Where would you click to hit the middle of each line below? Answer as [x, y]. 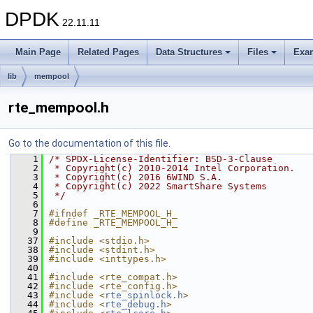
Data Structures [189, 52]
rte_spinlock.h [144, 295]
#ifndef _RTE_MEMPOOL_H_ [113, 213]
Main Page [38, 52]
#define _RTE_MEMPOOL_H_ [113, 223]
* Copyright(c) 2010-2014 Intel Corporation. [172, 168]
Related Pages [108, 52]
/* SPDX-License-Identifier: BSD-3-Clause [161, 159]
